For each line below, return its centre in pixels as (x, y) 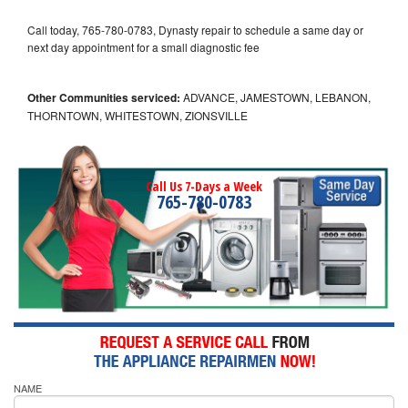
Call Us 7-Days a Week (204, 186)
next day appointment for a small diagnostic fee (143, 46)
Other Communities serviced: (104, 97)
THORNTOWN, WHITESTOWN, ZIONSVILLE (138, 115)
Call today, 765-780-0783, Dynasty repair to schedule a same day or (195, 29)
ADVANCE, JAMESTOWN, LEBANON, (275, 97)
